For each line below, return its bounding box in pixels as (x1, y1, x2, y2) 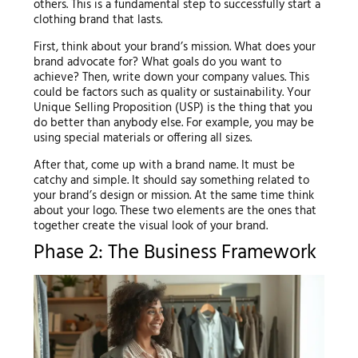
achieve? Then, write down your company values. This (33, 67, 309, 87)
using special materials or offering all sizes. (33, 128, 252, 148)
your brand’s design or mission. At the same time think (33, 185, 314, 205)
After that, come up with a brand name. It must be (33, 155, 295, 175)
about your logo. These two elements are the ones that (33, 201, 316, 221)
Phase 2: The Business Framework (33, 237, 316, 269)
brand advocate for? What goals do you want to (33, 52, 281, 72)
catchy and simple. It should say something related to (33, 170, 309, 190)
